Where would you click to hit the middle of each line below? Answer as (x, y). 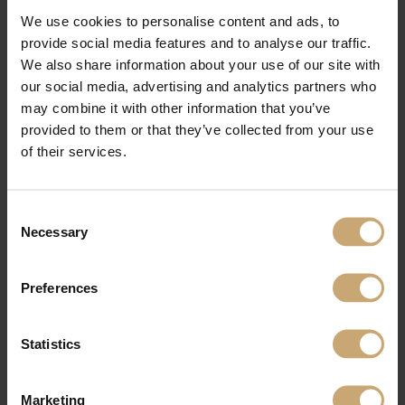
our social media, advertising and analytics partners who (198, 85)
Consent (32, 213)
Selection (34, 235)
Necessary (54, 231)
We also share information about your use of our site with (201, 64)
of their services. (74, 151)
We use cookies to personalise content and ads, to (180, 20)
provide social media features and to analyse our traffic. (196, 42)
